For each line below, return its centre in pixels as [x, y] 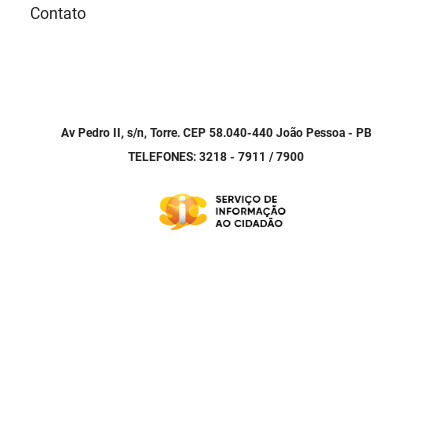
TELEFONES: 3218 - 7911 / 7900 [216, 157]
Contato [58, 14]
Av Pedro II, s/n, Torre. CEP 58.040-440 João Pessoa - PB [216, 133]
